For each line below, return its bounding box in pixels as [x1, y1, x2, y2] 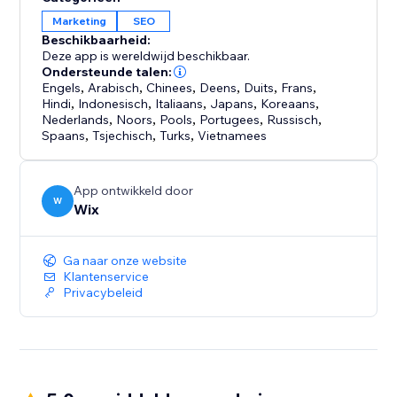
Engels [42, 80, 82, 97]
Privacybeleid [63, 284, 144, 301]
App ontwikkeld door [74, 183, 194, 199]
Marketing [52, 14, 107, 28]
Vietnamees [198, 128, 268, 144]
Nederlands [42, 112, 110, 128]
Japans [210, 96, 254, 113]
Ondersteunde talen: [42, 64, 173, 81]
